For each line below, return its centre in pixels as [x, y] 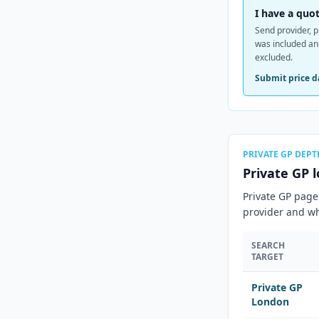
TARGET [267, 257]
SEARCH [268, 245]
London [270, 302]
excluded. [274, 57]
